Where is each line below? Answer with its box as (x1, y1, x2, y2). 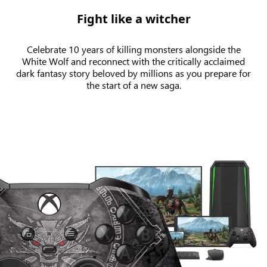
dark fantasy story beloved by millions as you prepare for (16, 66, 251, 79)
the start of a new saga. (86, 78, 181, 91)
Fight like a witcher (76, 10, 191, 27)
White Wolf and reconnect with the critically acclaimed (22, 54, 245, 67)
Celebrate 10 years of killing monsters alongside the (26, 42, 241, 55)
